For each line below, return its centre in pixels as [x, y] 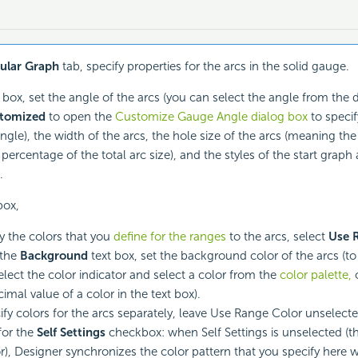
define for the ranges [169, 237]
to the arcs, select [277, 237]
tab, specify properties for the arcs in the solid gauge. [204, 67]
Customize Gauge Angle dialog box [211, 117]
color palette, [315, 275]
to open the [80, 117]
